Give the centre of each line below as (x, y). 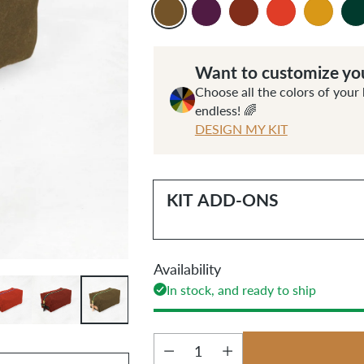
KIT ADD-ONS (222, 199)
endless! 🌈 (225, 110)
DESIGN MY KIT (241, 128)
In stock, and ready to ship (241, 289)
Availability (187, 269)
